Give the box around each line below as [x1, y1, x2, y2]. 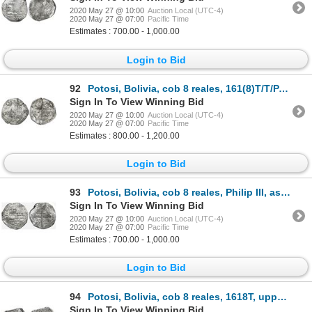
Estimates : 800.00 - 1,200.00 [70, 130, 180, 141]
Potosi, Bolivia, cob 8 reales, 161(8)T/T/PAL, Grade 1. [88, 82, 279, 94]
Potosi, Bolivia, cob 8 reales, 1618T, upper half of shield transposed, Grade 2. [88, 290, 277, 302]
